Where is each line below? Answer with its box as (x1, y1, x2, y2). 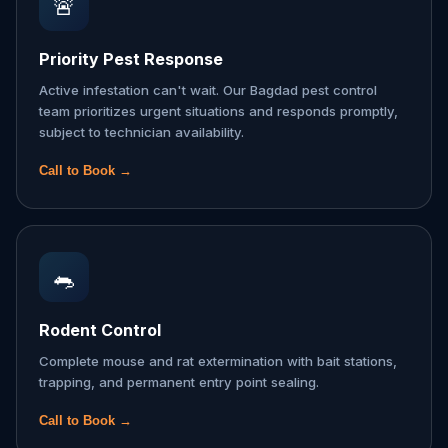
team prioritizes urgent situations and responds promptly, (39, 103, 398, 119)
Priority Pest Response (39, 49, 223, 69)
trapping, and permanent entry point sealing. (39, 374, 319, 390)
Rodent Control (39, 320, 161, 340)
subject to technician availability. (39, 124, 244, 140)
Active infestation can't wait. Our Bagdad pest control (39, 82, 377, 98)
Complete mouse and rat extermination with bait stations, (39, 353, 397, 369)
